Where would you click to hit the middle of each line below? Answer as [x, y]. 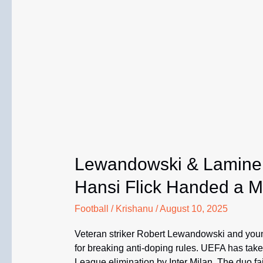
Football [91, 209]
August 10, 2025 [193, 209]
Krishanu [135, 209]
